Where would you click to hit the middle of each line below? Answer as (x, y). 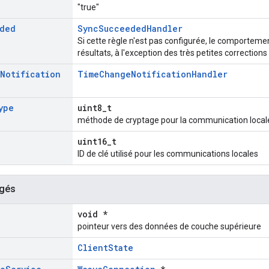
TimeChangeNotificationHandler (153, 74)
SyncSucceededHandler (130, 29)
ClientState (105, 248)
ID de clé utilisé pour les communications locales (168, 154)
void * (92, 214)
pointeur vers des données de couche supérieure (169, 227)
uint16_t (97, 142)
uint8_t (95, 108)
